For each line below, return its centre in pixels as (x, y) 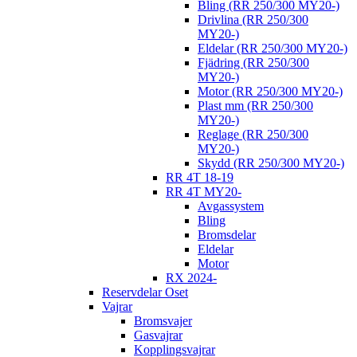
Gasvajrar (158, 335)
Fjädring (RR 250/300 (253, 63)
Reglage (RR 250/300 (253, 135)
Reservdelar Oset (145, 292)
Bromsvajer (163, 321)
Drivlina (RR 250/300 (253, 20)
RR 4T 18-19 (200, 178)
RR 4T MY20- (204, 192)
